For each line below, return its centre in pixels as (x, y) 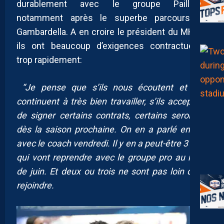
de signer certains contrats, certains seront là (112, 115)
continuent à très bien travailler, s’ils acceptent (112, 101)
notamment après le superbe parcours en (112, 18)
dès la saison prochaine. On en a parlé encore (112, 129)
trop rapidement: (49, 60)
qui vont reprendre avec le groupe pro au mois (112, 157)
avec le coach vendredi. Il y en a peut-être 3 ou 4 (112, 143)
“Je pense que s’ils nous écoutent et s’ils (112, 87)
